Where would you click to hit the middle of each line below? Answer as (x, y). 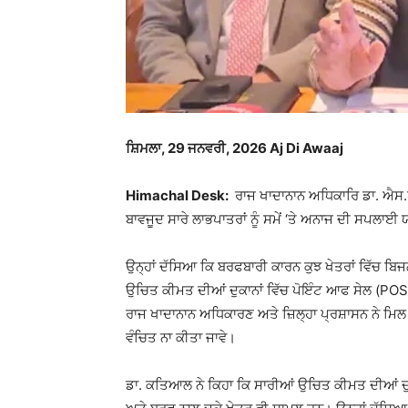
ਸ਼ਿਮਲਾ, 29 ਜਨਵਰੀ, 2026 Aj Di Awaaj (236, 148)
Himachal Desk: (178, 195)
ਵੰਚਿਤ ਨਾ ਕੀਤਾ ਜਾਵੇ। (181, 337)
